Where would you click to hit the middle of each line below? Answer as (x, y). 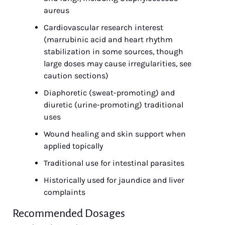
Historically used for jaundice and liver (114, 180)
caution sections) (76, 76)
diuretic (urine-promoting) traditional (114, 105)
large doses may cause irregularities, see (118, 64)
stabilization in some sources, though (114, 51)
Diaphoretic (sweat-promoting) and (109, 93)
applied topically (73, 146)
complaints (65, 192)
